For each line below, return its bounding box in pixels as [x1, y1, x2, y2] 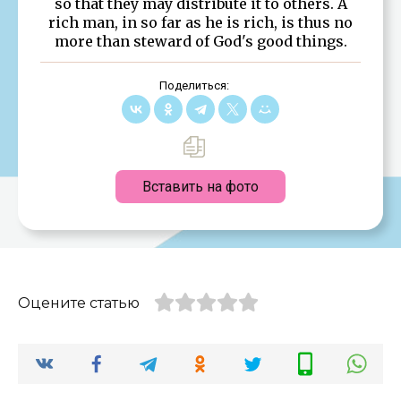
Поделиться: [158, 78, 229, 92]
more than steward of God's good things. [54, 31, 347, 50]
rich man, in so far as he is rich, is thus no [48, 13, 353, 31]
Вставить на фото [142, 177, 259, 195]
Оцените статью [18, 294, 140, 311]
